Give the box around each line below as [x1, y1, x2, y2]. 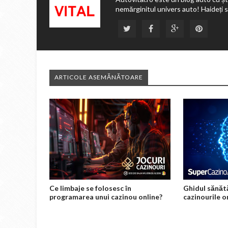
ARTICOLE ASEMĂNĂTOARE [54, 73, 143, 81]
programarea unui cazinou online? [49, 192, 162, 201]
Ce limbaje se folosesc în [49, 183, 131, 192]
